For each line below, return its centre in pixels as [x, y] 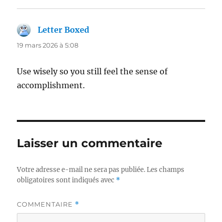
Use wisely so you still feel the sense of [92, 71]
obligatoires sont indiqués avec [67, 180]
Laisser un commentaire [90, 143]
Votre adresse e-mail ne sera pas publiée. [81, 169]
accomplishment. [51, 85]
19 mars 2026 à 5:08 [48, 45]
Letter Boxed [64, 29]
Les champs [166, 169]
